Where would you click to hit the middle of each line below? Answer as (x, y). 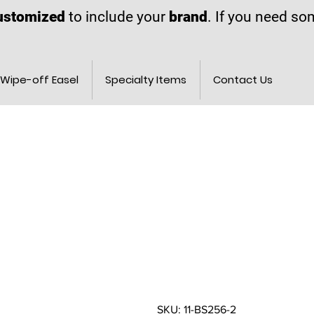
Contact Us (243, 80)
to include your (117, 17)
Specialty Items (146, 80)
